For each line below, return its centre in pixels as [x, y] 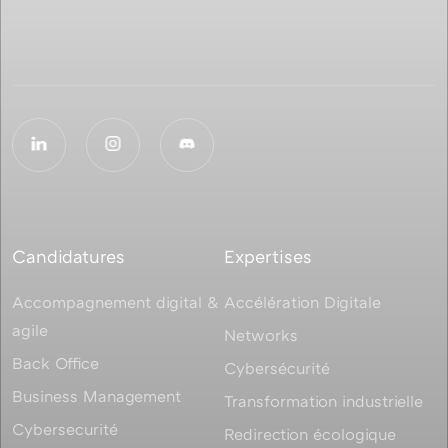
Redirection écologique [310, 434]
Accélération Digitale [302, 302]
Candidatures [68, 256]
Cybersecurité [65, 429]
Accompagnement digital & [115, 302]
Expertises [268, 256]
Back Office [55, 363]
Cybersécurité [277, 368]
